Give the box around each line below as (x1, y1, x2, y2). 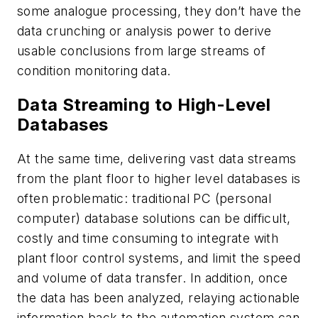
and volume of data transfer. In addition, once (17, 270, 288, 285)
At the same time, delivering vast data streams (17, 150, 297, 166)
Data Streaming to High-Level (17, 94, 271, 115)
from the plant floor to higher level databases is (17, 170, 301, 186)
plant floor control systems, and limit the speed (17, 250, 301, 265)
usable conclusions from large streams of (17, 43, 265, 58)
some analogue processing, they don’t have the (17, 3, 301, 18)
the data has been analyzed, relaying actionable (17, 290, 300, 305)
